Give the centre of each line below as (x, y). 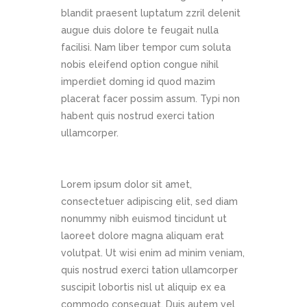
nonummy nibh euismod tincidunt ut (144, 219)
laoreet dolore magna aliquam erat (143, 236)
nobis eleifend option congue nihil (140, 65)
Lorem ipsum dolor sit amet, (126, 185)
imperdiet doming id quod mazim (138, 82)
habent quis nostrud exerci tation (138, 116)
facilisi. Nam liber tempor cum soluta (146, 48)
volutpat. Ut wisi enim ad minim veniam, (153, 253)
